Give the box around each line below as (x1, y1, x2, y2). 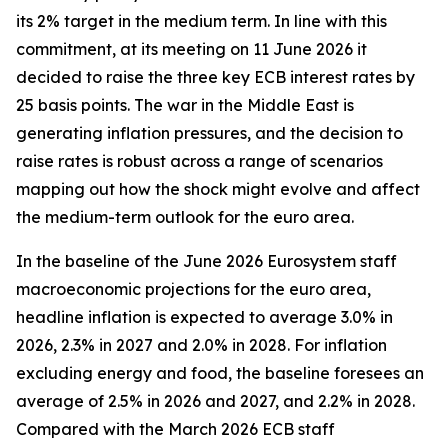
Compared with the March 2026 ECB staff (16, 419, 335, 439)
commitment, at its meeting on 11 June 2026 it (16, 39, 367, 59)
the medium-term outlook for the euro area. (16, 207, 354, 227)
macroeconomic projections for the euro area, (16, 279, 371, 299)
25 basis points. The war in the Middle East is (16, 95, 354, 115)
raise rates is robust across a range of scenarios (16, 151, 383, 171)
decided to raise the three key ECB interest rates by (16, 67, 415, 87)
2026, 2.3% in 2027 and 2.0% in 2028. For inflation (16, 335, 387, 355)
